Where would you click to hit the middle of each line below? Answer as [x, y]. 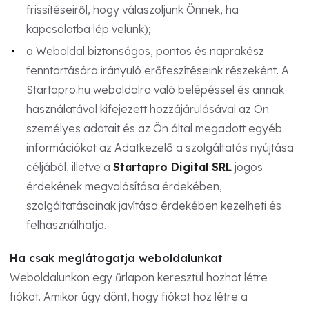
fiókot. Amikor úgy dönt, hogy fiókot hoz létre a [129, 296]
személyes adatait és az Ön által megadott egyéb [154, 128]
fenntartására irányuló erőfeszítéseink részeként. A [157, 70]
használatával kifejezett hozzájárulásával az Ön [147, 109]
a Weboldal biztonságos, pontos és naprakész [145, 51]
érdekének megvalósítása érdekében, [124, 186]
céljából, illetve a [69, 167]
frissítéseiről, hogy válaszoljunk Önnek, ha [132, 9]
